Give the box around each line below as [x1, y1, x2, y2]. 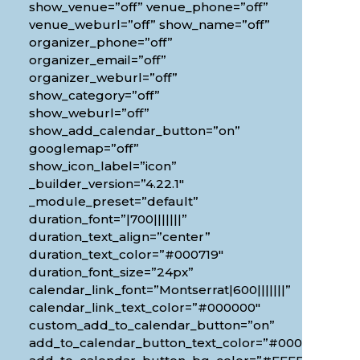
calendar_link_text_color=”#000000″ [28, 299, 260, 315]
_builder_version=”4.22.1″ [28, 175, 184, 191]
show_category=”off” [28, 87, 160, 103]
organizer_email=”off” [28, 51, 166, 67]
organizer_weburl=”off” [28, 69, 178, 85]
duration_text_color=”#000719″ [28, 246, 223, 262]
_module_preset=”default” [28, 193, 198, 209]
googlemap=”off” [28, 140, 139, 156]
